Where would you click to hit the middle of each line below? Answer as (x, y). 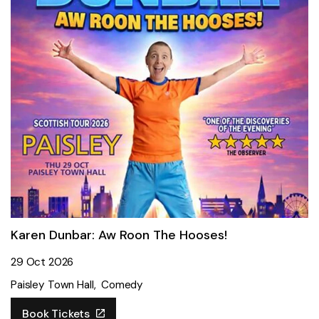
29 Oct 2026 (42, 262)
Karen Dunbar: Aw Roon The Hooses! (119, 235)
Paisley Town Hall (52, 285)
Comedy (122, 285)
